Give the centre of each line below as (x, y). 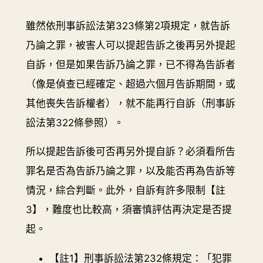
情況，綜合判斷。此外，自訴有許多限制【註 (125, 190)
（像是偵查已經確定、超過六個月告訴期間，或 (130, 84)
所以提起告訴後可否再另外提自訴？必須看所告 (130, 152)
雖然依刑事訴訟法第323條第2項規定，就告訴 (128, 26)
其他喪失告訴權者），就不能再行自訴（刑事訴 (130, 103)
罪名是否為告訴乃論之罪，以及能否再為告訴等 (130, 171)
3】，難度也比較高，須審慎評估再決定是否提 (129, 210)
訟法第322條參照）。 (75, 122)
